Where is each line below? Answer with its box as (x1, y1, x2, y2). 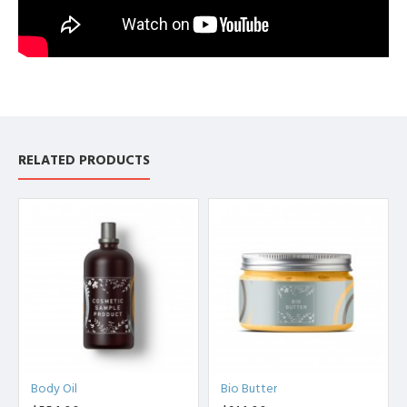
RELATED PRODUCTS (18, 150, 150, 170)
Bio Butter (221, 379, 277, 398)
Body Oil (31, 379, 77, 398)
